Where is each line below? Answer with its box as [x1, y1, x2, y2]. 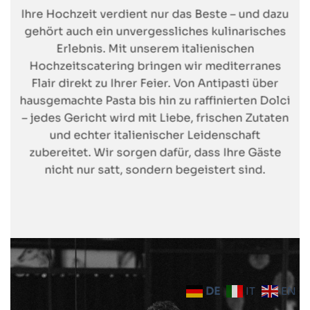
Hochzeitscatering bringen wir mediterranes [29, 59, 281, 74]
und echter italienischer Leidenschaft [49, 128, 261, 143]
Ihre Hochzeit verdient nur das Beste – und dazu [21, 7, 289, 22]
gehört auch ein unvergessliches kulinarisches [24, 24, 286, 39]
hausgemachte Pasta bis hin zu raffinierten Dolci [19, 93, 291, 109]
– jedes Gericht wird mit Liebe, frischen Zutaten [21, 111, 289, 126]
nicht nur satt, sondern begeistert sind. [44, 163, 266, 178]
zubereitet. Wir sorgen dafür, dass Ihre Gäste [29, 145, 281, 161]
